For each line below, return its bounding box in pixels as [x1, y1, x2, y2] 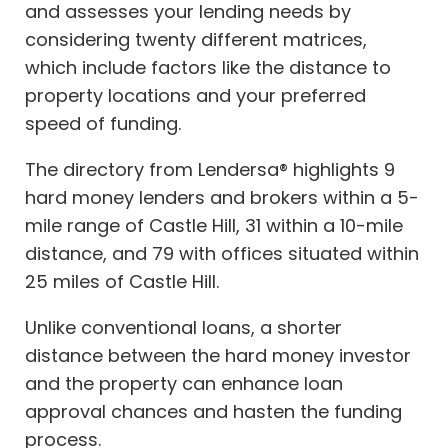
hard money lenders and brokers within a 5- [25, 185, 419, 211]
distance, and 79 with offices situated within [25, 241, 419, 267]
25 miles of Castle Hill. [25, 269, 219, 295]
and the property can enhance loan [25, 371, 343, 397]
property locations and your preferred [25, 83, 366, 109]
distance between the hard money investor [25, 343, 411, 369]
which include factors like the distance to [25, 55, 391, 81]
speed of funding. [25, 111, 181, 137]
